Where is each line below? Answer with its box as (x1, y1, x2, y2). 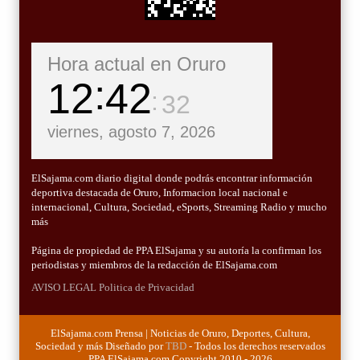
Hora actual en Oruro (47, 53, 226, 76)
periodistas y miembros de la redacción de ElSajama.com (31, 259, 277, 272)
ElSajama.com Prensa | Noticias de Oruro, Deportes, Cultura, (50, 327, 310, 340)
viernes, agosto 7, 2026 (47, 123, 215, 141)
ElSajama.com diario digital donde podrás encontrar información (31, 172, 313, 185)
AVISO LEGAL (31, 281, 96, 294)
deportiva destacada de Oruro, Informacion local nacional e (31, 186, 288, 199)
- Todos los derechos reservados (186, 340, 325, 353)
